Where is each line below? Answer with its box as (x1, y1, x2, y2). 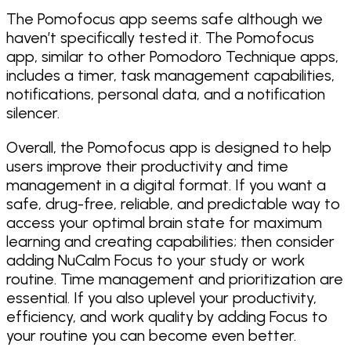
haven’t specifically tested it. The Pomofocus (6, 27, 314, 47)
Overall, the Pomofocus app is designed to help (6, 137, 331, 157)
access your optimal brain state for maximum (6, 212, 322, 232)
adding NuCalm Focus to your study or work (6, 250, 305, 270)
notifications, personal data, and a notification (6, 84, 325, 103)
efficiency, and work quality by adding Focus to (6, 306, 327, 326)
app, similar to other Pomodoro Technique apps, (6, 46, 338, 66)
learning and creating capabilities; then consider (6, 231, 335, 251)
